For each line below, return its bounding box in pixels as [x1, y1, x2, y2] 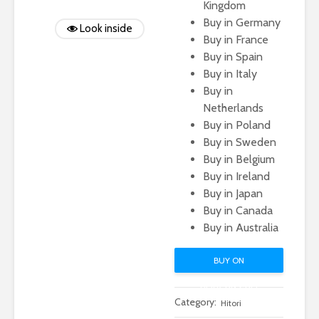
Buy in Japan [202, 187, 263, 200]
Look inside [80, 21, 133, 35]
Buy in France [202, 33, 268, 46]
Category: [174, 296, 219, 308]
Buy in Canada [202, 204, 273, 217]
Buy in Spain [202, 50, 263, 63]
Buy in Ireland [202, 169, 270, 183]
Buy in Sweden [202, 135, 276, 149]
